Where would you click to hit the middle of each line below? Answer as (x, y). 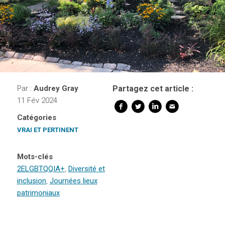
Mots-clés (35, 157)
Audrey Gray (56, 89)
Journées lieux (73, 181)
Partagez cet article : (153, 89)
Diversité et (86, 169)
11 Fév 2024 (37, 101)
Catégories (36, 118)
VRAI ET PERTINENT (47, 130)
